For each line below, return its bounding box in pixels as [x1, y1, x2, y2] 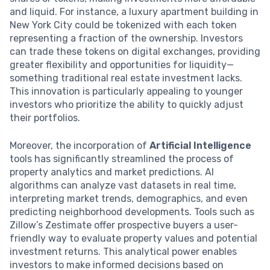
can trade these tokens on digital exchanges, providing [10, 45, 260, 57]
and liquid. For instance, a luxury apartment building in [10, 5, 259, 17]
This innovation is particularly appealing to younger [10, 85, 243, 97]
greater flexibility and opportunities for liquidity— [10, 58, 234, 71]
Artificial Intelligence [149, 139, 251, 151]
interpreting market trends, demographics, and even [10, 192, 248, 204]
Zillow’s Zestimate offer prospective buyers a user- [10, 219, 238, 231]
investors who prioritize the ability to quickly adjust [10, 98, 243, 110]
